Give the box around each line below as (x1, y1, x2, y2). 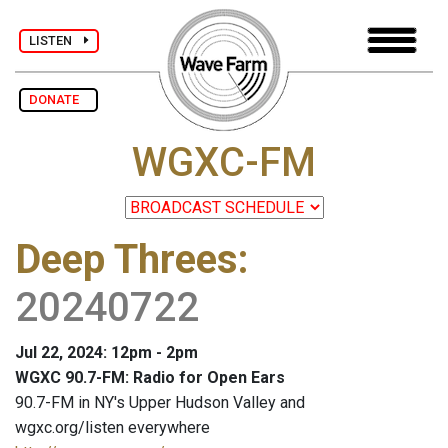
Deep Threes (15, 236, 238, 284)
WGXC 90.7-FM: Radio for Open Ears (15, 368, 285, 388)
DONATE (29, 92, 88, 107)
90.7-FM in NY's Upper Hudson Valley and (15, 393, 305, 413)
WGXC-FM (132, 139, 316, 187)
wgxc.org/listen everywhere (15, 418, 210, 438)
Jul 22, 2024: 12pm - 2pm (15, 343, 198, 363)
